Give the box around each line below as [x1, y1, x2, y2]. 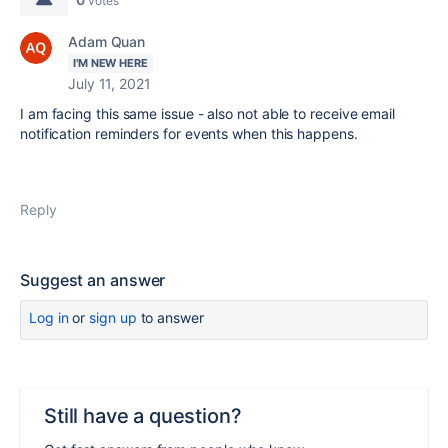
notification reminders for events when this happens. [20, 125, 358, 142]
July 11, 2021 [68, 75, 151, 92]
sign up [89, 309, 137, 326]
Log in [29, 309, 69, 326]
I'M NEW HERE [73, 56, 148, 70]
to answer [136, 309, 204, 326]
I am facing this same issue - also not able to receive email [20, 105, 395, 122]
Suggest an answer [20, 270, 166, 290]
